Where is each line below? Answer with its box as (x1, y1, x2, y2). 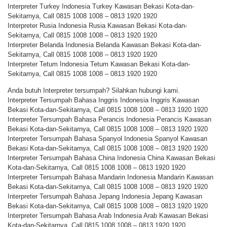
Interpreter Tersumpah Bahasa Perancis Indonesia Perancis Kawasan (8, 116, 211, 123)
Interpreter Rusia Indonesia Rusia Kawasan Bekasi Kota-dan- (8, 21, 187, 29)
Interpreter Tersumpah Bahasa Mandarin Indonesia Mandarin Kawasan (8, 173, 213, 181)
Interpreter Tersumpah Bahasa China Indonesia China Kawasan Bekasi (8, 154, 215, 162)
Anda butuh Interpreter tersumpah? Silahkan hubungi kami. (8, 87, 180, 94)
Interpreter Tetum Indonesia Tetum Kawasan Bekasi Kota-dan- (8, 60, 190, 68)
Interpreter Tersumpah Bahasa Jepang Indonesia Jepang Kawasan (8, 193, 202, 200)
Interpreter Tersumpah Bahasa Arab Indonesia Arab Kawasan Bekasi (8, 212, 208, 219)
